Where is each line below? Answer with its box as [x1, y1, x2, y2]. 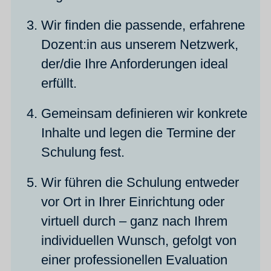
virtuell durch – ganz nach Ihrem [41, 214, 228, 229]
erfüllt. [41, 76, 77, 91]
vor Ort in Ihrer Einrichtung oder [41, 194, 225, 210]
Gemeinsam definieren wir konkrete [41, 106, 248, 122]
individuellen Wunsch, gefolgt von [41, 233, 237, 249]
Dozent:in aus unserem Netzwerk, [41, 37, 239, 53]
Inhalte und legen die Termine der [41, 125, 236, 141]
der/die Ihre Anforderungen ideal [41, 56, 229, 72]
